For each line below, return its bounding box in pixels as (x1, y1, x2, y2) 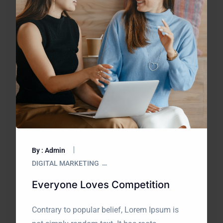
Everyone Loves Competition (32, 179, 170, 191)
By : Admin (32, 146, 65, 154)
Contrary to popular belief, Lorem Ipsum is (32, 205, 179, 215)
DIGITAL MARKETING (32, 159, 99, 167)
